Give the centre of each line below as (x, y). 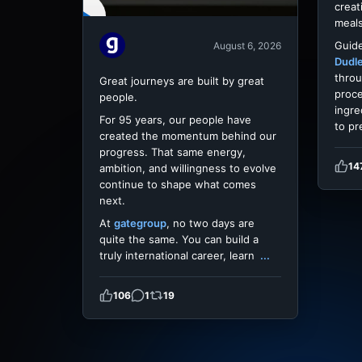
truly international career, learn (179, 256)
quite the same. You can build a (179, 240)
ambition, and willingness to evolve (188, 168)
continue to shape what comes (178, 185)
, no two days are (210, 223)
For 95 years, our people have (175, 120)
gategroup (140, 223)
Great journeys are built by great (182, 81)
